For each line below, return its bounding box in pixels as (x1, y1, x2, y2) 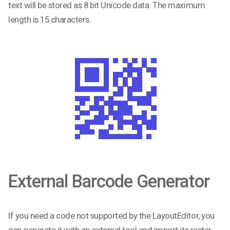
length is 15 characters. (8, 14, 91, 25)
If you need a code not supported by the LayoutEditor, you (8, 210, 215, 221)
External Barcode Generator (8, 171, 209, 192)
